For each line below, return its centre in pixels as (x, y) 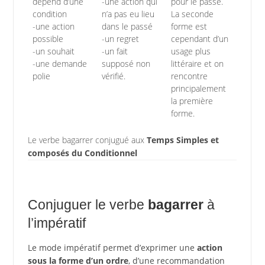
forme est (189, 26)
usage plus (190, 51)
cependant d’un (199, 38)
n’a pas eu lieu (128, 14)
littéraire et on (197, 63)
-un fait (114, 51)
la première (192, 101)
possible (48, 38)
